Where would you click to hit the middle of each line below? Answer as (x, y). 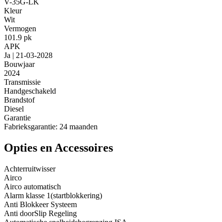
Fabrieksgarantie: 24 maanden (51, 127)
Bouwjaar (19, 64)
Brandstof (19, 100)
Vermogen (20, 29)
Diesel (14, 109)
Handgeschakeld (30, 91)
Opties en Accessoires (58, 148)
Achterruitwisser (30, 169)
